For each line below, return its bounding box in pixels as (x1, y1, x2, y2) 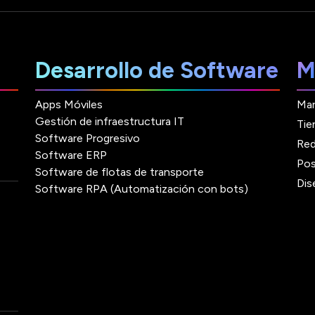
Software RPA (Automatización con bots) (35, 182, 248, 196)
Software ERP (35, 148, 107, 162)
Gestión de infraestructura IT (35, 115, 184, 129)
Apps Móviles (35, 98, 103, 112)
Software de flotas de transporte (35, 165, 204, 179)
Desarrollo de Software (35, 57, 278, 84)
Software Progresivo (35, 131, 140, 146)
